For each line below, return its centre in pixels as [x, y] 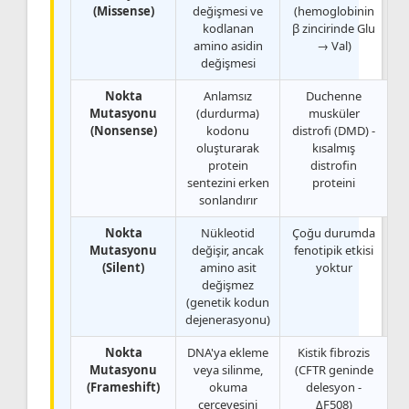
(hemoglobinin [334, 10]
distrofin [334, 165]
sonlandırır [228, 199]
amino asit [228, 267]
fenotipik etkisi [334, 250]
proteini [334, 182]
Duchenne [334, 95]
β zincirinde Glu [334, 28]
